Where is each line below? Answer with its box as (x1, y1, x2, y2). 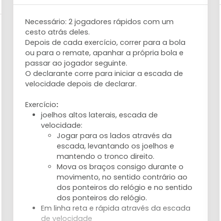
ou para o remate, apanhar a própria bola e (25, 48, 184, 58)
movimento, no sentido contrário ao (57, 172, 188, 182)
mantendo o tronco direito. (57, 151, 155, 161)
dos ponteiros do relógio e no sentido (57, 183, 193, 192)
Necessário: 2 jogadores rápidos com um (25, 17, 174, 27)
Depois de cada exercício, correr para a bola (25, 37, 186, 47)
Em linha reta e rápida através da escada (41, 203, 191, 213)
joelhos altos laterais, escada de (41, 110, 158, 120)
